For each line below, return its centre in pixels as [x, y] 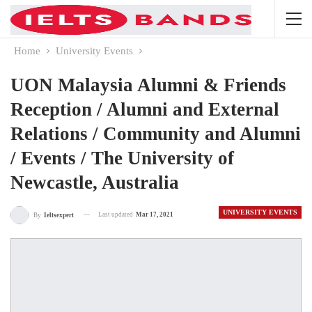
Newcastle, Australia [95, 182]
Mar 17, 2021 [155, 214]
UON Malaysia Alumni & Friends [148, 85]
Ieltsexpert [59, 215]
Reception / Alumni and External [145, 109]
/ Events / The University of [122, 158]
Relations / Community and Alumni [156, 134]
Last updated [116, 214]
